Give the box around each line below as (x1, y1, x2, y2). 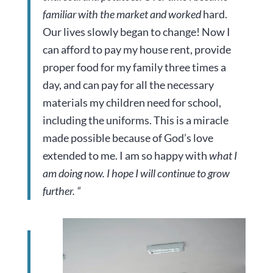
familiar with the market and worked (42, 7, 201, 21)
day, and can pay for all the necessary (42, 78, 214, 92)
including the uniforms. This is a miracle (42, 113, 229, 127)
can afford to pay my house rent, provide (42, 43, 231, 57)
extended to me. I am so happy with (42, 149, 207, 163)
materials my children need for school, (42, 96, 221, 110)
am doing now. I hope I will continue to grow (42, 166, 230, 180)
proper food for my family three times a (42, 60, 226, 74)
